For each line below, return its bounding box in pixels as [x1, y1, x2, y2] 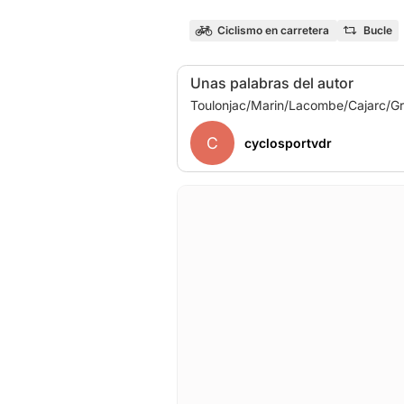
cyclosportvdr [243, 135, 332, 151]
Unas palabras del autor [190, 73, 353, 92]
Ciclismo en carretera [216, 23, 329, 37]
